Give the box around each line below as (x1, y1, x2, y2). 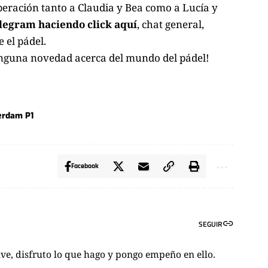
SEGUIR (199, 218, 223, 230)
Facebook (71, 161, 99, 170)
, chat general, (137, 17, 204, 31)
